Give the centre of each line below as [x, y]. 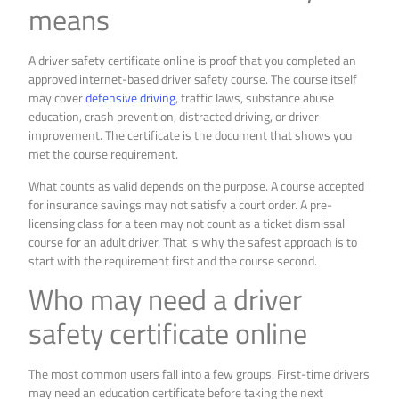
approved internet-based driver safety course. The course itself [193, 79]
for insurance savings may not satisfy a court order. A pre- [181, 204]
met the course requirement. [104, 154]
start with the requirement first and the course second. [173, 260]
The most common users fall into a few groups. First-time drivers [199, 374]
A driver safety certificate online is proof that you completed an [193, 61]
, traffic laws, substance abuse [255, 98]
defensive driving [131, 98]
